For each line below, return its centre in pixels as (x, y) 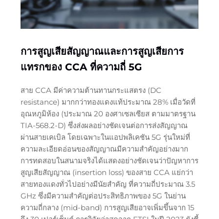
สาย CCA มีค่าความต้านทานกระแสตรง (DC (91, 90)
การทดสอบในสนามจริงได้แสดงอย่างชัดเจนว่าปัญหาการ (109, 160)
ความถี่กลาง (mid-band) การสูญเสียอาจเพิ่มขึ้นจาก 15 (107, 207)
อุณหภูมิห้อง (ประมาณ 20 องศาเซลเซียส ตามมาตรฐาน (108, 113)
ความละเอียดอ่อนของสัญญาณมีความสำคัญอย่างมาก (104, 149)
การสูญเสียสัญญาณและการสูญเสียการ (102, 51)
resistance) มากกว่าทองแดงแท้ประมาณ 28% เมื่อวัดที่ (108, 102)
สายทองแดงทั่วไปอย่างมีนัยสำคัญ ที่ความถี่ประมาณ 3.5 (108, 184)
